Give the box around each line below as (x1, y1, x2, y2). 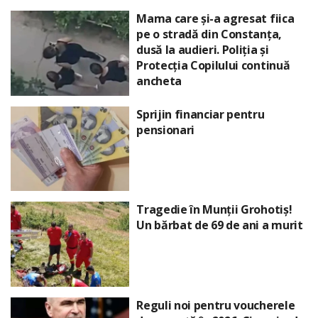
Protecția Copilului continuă (136, 57, 290, 73)
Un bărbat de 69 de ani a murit (136, 217, 303, 234)
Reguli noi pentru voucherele (136, 297, 295, 313)
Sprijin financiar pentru (136, 106, 265, 122)
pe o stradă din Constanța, (136, 26, 282, 42)
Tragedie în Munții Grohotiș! (136, 202, 292, 218)
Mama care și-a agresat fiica (136, 10, 295, 26)
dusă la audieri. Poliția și (136, 41, 269, 57)
